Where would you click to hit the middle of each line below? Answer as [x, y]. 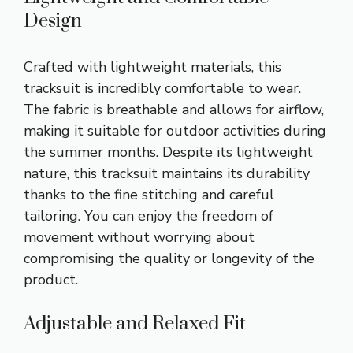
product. [51, 279]
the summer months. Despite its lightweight [168, 152]
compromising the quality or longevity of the [169, 258]
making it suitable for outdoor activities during [175, 130]
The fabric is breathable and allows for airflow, [174, 109]
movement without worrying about [139, 237]
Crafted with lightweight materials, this [152, 67]
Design [53, 21]
